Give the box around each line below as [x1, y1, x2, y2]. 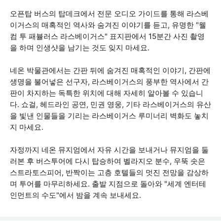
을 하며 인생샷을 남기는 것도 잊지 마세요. [10, 43, 149, 52]
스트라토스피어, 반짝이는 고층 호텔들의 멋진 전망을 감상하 [10, 168, 209, 177]
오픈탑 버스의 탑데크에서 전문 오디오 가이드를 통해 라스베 [10, 9, 209, 18]
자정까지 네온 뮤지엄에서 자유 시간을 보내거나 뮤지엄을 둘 [10, 145, 209, 154]
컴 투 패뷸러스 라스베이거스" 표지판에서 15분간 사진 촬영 [10, 32, 205, 41]
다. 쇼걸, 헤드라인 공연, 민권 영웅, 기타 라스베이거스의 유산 [10, 100, 211, 109]
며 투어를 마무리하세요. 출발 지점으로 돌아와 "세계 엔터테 [10, 179, 206, 188]
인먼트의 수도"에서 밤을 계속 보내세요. [10, 190, 141, 200]
